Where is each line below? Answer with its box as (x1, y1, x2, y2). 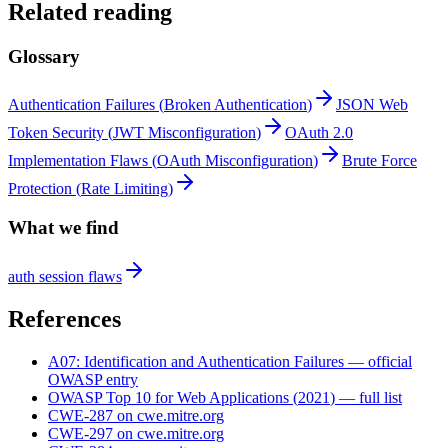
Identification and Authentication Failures (84, 352, 344, 370)
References (8, 305, 121, 332)
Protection (8, 180, 72, 198)
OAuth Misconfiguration (157, 152, 313, 170)
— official (344, 352, 412, 370)
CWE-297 (48, 424, 113, 442)
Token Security (8, 124, 104, 142)
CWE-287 (48, 406, 113, 424)
